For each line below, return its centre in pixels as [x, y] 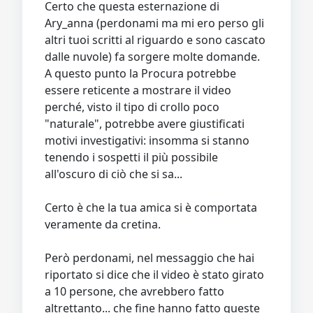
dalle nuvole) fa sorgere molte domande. [152, 56]
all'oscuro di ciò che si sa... [114, 174]
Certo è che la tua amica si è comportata [151, 207]
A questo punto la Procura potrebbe [140, 73]
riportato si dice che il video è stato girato [154, 274]
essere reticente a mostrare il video [138, 90]
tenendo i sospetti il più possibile [131, 157]
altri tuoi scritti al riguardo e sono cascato [155, 39]
